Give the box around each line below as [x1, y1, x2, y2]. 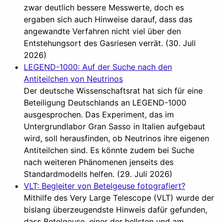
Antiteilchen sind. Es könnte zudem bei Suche [24, 145, 194, 155]
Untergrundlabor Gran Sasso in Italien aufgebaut [24, 121, 205, 131]
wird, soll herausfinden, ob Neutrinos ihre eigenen [24, 133, 209, 143]
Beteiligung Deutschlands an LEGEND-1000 [24, 97, 186, 108]
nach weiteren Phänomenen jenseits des [24, 157, 173, 167]
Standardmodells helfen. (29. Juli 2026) [24, 168, 172, 179]
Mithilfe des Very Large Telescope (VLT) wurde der [24, 192, 214, 203]
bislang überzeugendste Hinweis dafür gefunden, [24, 204, 207, 215]
